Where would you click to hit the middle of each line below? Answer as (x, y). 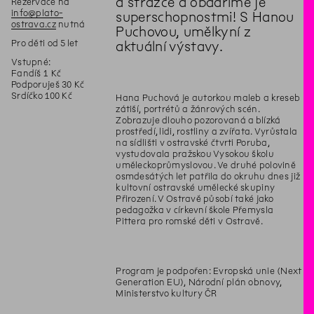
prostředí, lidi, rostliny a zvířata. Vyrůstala (207, 131)
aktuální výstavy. (170, 46)
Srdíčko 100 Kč (42, 96)
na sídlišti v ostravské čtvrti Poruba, (193, 142)
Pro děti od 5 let (45, 43)
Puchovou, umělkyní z (184, 32)
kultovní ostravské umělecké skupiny (196, 187)
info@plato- (37, 13)
